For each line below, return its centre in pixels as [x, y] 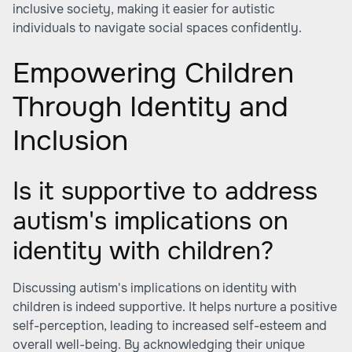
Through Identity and [150, 107]
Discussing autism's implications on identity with [154, 288]
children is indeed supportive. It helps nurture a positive [175, 307]
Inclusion [70, 141]
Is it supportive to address [165, 191]
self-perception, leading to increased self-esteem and [170, 326]
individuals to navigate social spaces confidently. [157, 28]
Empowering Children [153, 73]
